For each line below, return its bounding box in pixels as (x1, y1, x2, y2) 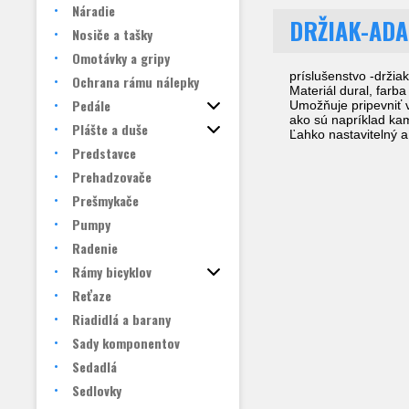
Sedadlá (72, 357, 117, 376)
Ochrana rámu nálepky (72, 72, 199, 91)
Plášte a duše (72, 120, 148, 139)
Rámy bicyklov (72, 262, 152, 281)
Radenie (72, 238, 118, 257)
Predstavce (72, 143, 136, 163)
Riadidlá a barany (72, 309, 171, 329)
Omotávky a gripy (72, 48, 170, 68)
